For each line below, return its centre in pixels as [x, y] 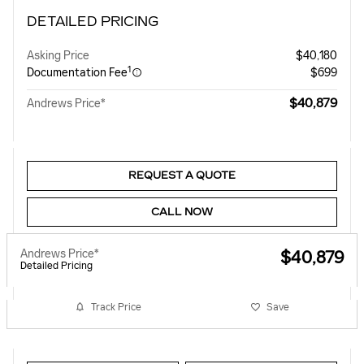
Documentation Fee [77, 73]
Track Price [116, 307]
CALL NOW [182, 212]
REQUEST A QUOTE [182, 176]
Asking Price [58, 56]
